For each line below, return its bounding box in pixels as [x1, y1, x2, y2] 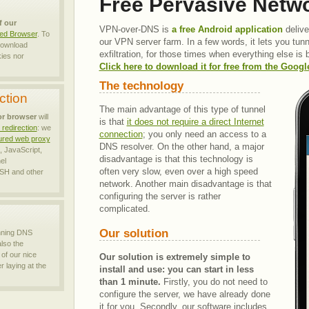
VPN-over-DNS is [99, 24, 172, 34]
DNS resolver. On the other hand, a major [99, 141, 264, 152]
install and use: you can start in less [99, 264, 254, 275]
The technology [99, 79, 183, 92]
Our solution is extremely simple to [99, 252, 250, 262]
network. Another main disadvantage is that [99, 179, 272, 189]
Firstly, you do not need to [160, 277, 268, 287]
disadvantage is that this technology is [99, 154, 253, 164]
